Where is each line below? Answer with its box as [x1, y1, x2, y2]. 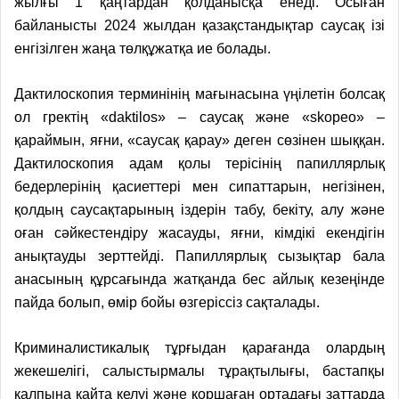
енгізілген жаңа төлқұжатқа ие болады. [14, 40, 271, 56]
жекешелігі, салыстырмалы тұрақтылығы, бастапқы [14, 362, 385, 379]
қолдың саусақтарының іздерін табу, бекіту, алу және [14, 201, 385, 217]
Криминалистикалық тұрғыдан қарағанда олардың [14, 339, 385, 355]
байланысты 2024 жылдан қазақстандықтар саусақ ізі [14, 17, 385, 33]
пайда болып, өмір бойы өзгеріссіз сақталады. [14, 294, 320, 310]
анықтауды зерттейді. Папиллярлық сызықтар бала [14, 248, 385, 264]
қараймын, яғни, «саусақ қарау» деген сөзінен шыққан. [14, 132, 385, 148]
